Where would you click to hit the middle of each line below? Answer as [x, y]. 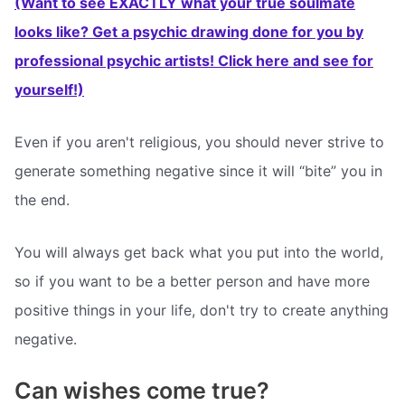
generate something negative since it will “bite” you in [198, 170]
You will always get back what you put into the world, [199, 252]
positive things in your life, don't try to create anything [202, 310]
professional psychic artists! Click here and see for [194, 61]
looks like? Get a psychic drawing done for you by [189, 32]
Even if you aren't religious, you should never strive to [199, 141]
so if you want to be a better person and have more [192, 281]
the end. [42, 199]
